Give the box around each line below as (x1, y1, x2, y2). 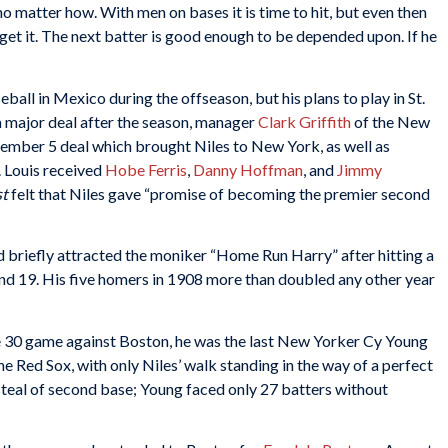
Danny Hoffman (193, 159, 303, 179)
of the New (351, 111, 430, 131)
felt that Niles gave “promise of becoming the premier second (8, 183, 430, 203)
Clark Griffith (258, 111, 351, 131)
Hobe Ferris (105, 159, 187, 179)
